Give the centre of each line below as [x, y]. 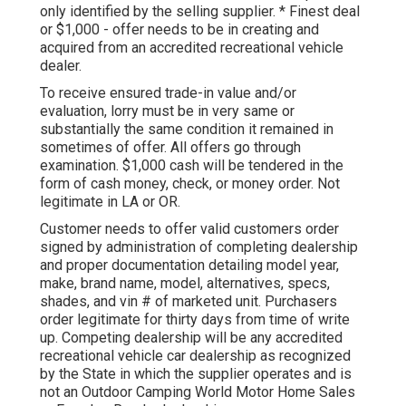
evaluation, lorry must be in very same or [167, 111]
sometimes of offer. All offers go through [170, 148]
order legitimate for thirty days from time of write [195, 320]
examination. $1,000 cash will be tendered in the [192, 166]
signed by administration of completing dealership [199, 247]
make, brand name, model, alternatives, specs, [185, 284]
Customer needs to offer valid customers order [189, 229]
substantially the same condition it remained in [187, 130]
